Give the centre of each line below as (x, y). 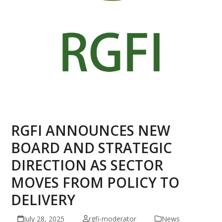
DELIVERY (43, 199)
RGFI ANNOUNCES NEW (91, 130)
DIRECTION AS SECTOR (87, 165)
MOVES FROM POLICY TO (95, 182)
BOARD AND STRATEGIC (92, 147)
